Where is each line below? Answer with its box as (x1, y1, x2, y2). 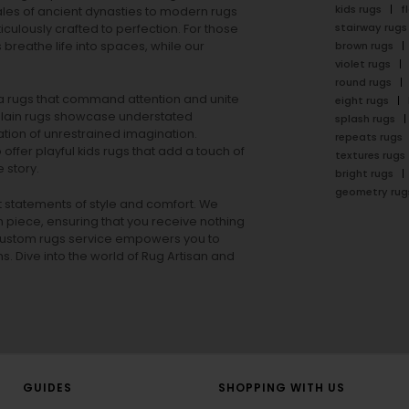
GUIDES (23, 380, 72, 396)
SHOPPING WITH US (218, 380, 345, 396)
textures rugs (334, 148, 405, 163)
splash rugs (334, 111, 395, 127)
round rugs (334, 75, 392, 90)
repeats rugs (334, 130, 403, 145)
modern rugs (160, 4, 237, 20)
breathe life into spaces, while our (2, 38, 204, 55)
